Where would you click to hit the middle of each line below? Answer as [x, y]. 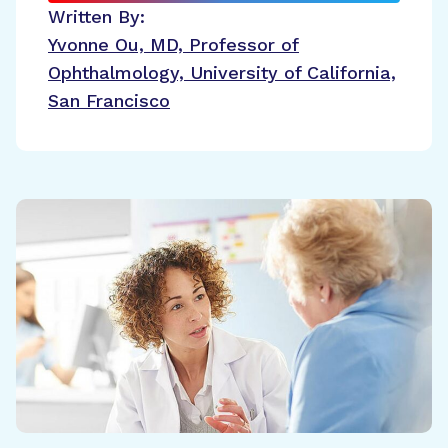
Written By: [96, 16]
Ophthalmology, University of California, [222, 72]
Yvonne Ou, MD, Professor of [173, 44]
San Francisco [109, 100]
